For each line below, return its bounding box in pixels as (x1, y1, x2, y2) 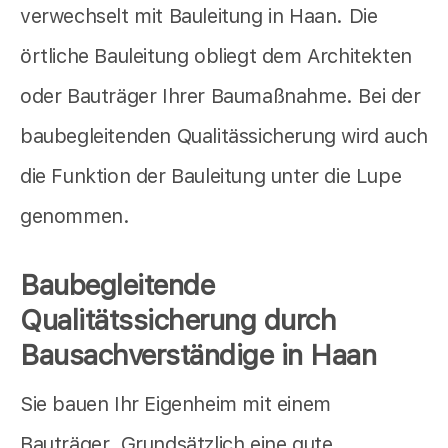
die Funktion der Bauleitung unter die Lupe (20, 163, 402, 188)
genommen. (20, 203, 130, 228)
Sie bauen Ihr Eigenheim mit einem (20, 391, 331, 416)
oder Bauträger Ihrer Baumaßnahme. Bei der (20, 83, 421, 108)
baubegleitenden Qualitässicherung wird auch (20, 123, 428, 148)
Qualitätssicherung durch (20, 302, 336, 337)
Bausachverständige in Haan (20, 337, 376, 372)
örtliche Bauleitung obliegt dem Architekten (20, 43, 412, 68)
